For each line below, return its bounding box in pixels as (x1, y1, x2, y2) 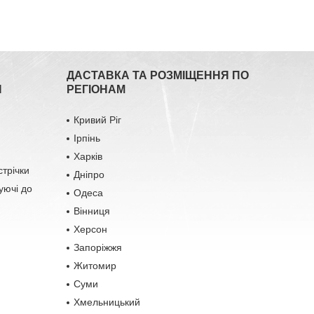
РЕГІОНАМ (66, 83, 125, 95)
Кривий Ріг (73, 114, 121, 125)
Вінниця (73, 205, 110, 217)
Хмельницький (73, 296, 140, 308)
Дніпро (73, 169, 104, 180)
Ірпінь (73, 132, 100, 144)
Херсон (73, 224, 107, 235)
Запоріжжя (73, 242, 122, 253)
